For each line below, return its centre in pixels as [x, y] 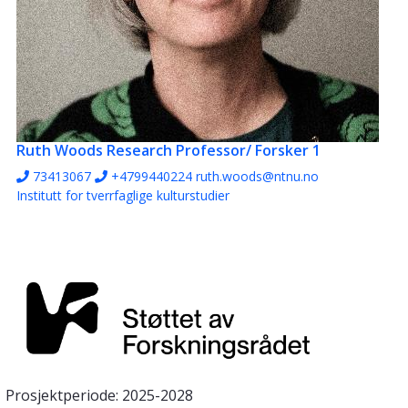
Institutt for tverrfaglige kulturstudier [123, 196]
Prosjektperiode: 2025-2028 [99, 395]
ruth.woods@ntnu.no [257, 177]
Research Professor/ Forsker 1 [214, 151]
